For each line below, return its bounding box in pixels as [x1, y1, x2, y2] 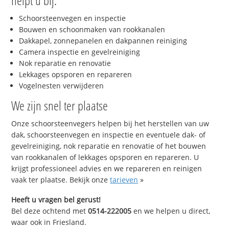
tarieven [110, 175, 139, 185]
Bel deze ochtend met [11, 205, 88, 216]
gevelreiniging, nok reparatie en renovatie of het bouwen [11, 141, 207, 151]
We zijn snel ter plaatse [11, 97, 108, 114]
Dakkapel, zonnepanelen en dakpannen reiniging [19, 36, 188, 46]
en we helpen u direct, [131, 205, 211, 216]
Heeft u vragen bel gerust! [11, 194, 101, 204]
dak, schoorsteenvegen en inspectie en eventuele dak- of [11, 130, 206, 140]
